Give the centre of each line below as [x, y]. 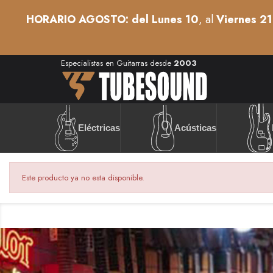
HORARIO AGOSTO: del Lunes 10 [112, 19]
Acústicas [195, 128]
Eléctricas [99, 128]
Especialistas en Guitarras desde [117, 63]
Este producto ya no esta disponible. [83, 178]
